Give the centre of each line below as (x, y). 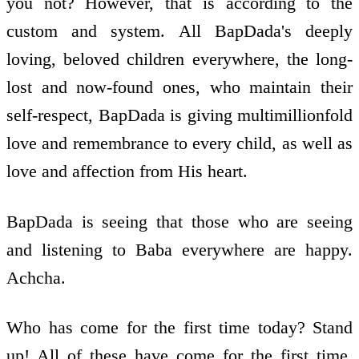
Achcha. (36, 277)
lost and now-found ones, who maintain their (179, 87)
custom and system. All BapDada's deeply (179, 31)
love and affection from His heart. (127, 171)
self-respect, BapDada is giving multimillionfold (179, 115)
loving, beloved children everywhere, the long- (179, 59)
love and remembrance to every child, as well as (179, 143)
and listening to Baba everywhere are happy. (179, 249)
